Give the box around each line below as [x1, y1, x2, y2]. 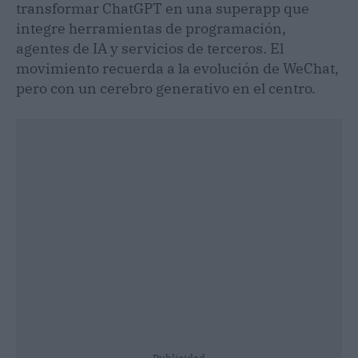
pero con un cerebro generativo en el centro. [16, 78, 316, 97]
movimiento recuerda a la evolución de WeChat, [16, 58, 339, 78]
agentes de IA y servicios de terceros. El [16, 38, 284, 58]
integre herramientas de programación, [16, 18, 286, 38]
